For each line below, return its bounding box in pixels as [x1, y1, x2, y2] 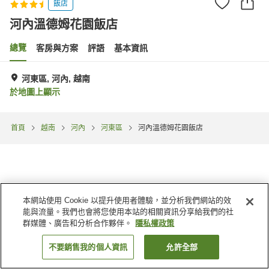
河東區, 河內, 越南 [22, 73, 90, 83]
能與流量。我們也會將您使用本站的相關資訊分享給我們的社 [23, 207, 234, 216]
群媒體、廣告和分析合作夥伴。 [23, 219, 133, 228]
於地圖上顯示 [10, 86, 60, 97]
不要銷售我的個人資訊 [48, 243, 128, 252]
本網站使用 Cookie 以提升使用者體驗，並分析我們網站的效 [23, 196, 232, 205]
